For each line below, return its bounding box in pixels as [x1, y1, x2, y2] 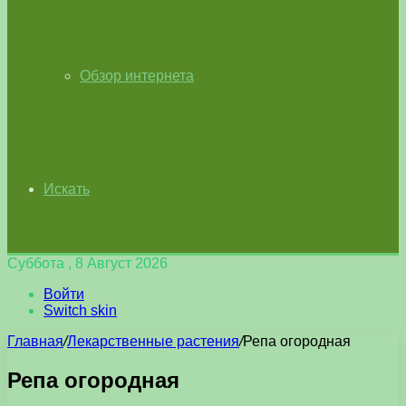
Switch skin [43, 303, 117, 318]
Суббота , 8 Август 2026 [7, 256, 168, 271]
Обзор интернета [80, 68, 194, 83]
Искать [43, 181, 90, 197]
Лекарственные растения [67, 333, 239, 349]
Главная [7, 333, 63, 349]
